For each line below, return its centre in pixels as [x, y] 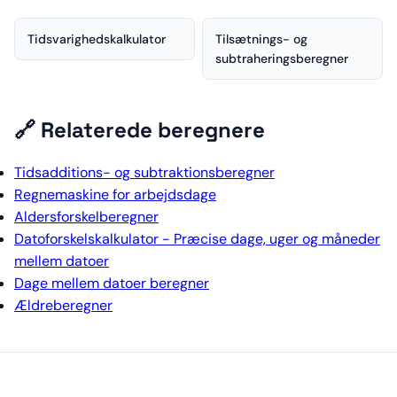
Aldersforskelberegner [86, 217]
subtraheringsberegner [282, 59]
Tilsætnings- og [261, 39]
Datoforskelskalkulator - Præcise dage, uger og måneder [197, 239]
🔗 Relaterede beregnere [140, 130]
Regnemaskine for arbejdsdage [115, 195]
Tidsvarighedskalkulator [97, 39]
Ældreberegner [63, 306]
